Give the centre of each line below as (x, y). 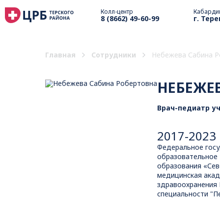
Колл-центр (117, 11)
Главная (60, 55)
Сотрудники (114, 55)
